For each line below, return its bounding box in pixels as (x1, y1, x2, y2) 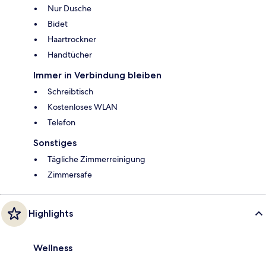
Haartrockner (47, 33, 96, 45)
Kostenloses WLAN (47, 101, 118, 112)
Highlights (28, 207, 73, 219)
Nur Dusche (47, 2, 91, 14)
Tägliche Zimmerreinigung (47, 153, 145, 164)
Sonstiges (33, 137, 77, 148)
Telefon (47, 116, 75, 128)
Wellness (33, 242, 72, 254)
